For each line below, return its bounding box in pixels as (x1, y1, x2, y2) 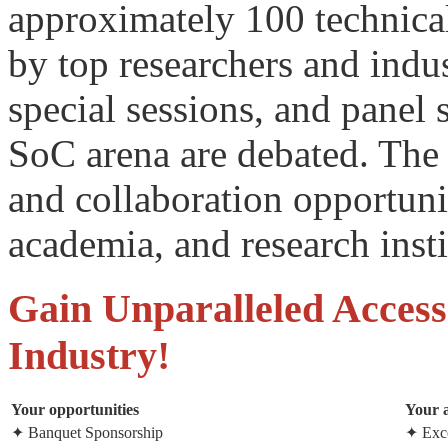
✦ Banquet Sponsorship (11, 423, 163, 441)
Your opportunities (11, 400, 139, 418)
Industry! (8, 332, 170, 378)
